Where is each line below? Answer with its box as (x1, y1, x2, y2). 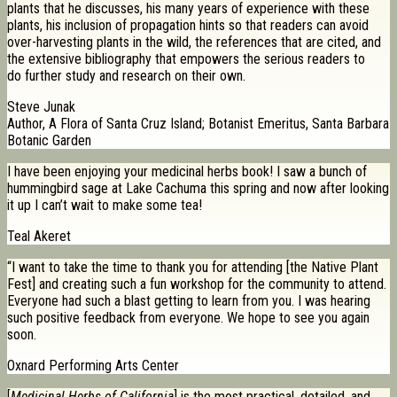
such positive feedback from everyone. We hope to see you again (7, 309, 370, 327)
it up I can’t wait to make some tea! (7, 197, 202, 214)
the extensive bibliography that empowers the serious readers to (7, 51, 365, 68)
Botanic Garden (7, 132, 91, 150)
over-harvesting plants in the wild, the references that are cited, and (7, 34, 381, 51)
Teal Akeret (7, 228, 71, 245)
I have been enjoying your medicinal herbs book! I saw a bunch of (7, 163, 367, 181)
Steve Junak (7, 98, 75, 116)
